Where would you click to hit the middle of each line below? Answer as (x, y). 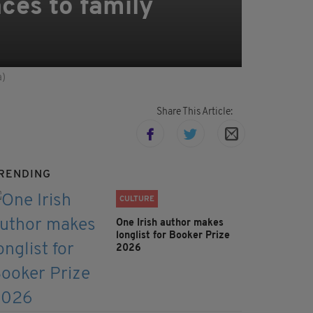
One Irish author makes (170, 224)
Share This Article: (194, 112)
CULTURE (137, 200)
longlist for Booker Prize (173, 236)
